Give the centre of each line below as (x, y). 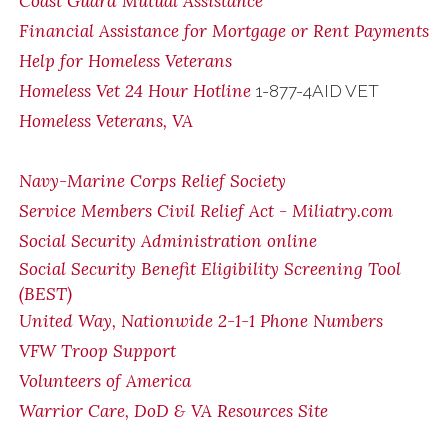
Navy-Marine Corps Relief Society (152, 181)
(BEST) (45, 294)
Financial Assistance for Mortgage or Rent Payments (224, 31)
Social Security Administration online (168, 241)
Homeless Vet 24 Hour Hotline (135, 91)
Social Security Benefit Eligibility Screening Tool (210, 269)
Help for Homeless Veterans (125, 61)
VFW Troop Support (97, 351)
